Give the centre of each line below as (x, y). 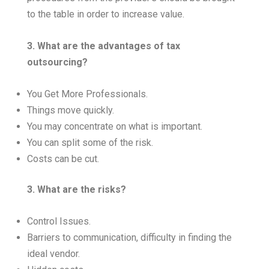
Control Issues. (59, 222)
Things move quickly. (71, 110)
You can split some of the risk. (90, 143)
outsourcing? (57, 62)
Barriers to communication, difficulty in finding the (129, 238)
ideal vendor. (53, 254)
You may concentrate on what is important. (115, 127)
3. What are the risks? (77, 190)
